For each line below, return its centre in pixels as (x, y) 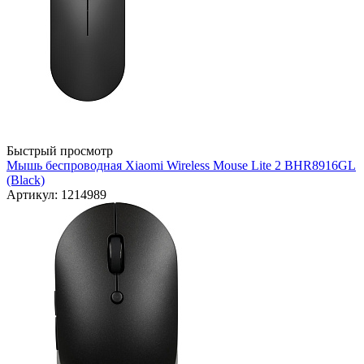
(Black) (26, 180)
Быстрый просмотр (60, 151)
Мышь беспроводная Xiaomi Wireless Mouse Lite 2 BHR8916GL (181, 166)
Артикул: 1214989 (56, 195)
